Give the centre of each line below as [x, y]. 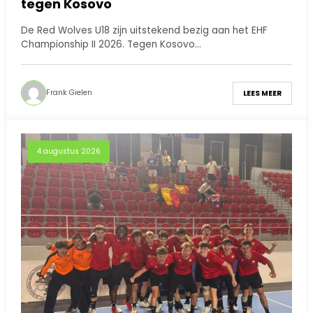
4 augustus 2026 [69, 152]
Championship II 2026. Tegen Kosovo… [111, 45]
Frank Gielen [69, 93]
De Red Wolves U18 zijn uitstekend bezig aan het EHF [144, 31]
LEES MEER [262, 93]
